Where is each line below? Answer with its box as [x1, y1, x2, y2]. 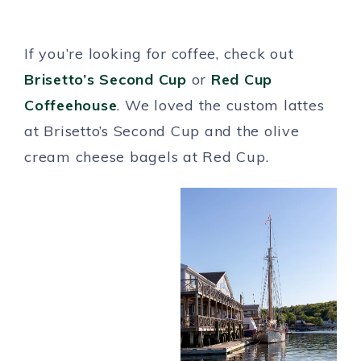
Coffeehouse [24, 95, 118, 114]
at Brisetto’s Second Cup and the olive [24, 121, 300, 140]
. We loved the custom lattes [117, 95, 325, 114]
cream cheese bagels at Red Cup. [24, 147, 269, 166]
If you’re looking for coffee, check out [24, 44, 294, 63]
